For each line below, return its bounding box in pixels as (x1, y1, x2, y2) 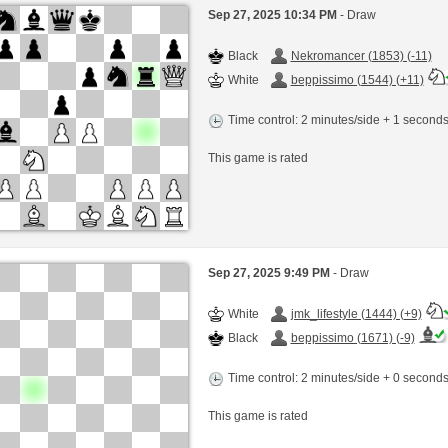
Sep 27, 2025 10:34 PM (207, 7, 340, 22)
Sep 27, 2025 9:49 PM (207, 266, 333, 281)
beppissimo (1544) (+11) (290, 72, 424, 87)
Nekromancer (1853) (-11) (290, 48, 432, 63)
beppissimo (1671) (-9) (290, 331, 415, 346)
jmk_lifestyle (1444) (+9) (290, 307, 422, 322)
